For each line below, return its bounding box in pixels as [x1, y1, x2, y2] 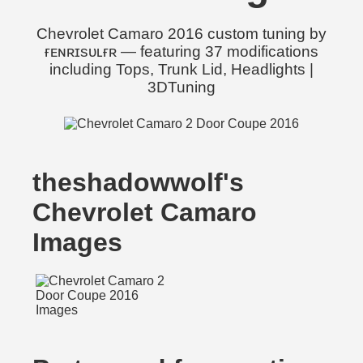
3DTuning [147, 79, 216, 96]
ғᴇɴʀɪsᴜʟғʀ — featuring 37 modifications [45, 43, 318, 60]
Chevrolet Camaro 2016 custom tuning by [36, 25, 327, 42]
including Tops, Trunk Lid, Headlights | [49, 61, 314, 78]
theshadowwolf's [32, 168, 244, 197]
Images [32, 228, 122, 257]
